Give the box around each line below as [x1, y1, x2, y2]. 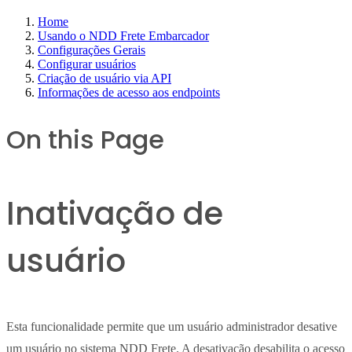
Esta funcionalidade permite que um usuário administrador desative [6, 319, 337, 333]
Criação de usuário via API [38, 71, 171, 85]
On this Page [6, 121, 164, 157]
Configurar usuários [38, 57, 136, 71]
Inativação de [6, 191, 223, 236]
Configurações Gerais [38, 43, 145, 57]
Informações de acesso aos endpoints [38, 86, 220, 99]
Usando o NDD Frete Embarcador [38, 29, 209, 42]
